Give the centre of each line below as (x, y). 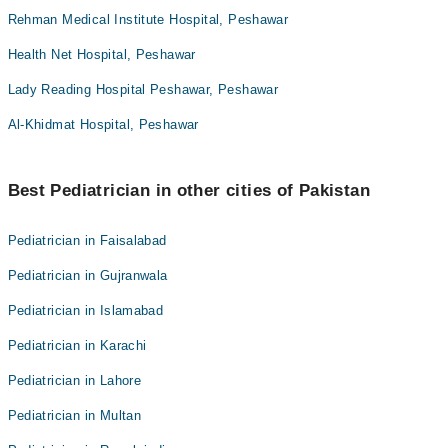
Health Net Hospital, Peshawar (101, 54)
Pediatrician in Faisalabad (87, 240)
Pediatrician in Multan (74, 415)
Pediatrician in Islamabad (85, 310)
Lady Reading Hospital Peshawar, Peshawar (143, 89)
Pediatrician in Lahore (74, 380)
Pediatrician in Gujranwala (87, 275)
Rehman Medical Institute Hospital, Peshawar (148, 19)
